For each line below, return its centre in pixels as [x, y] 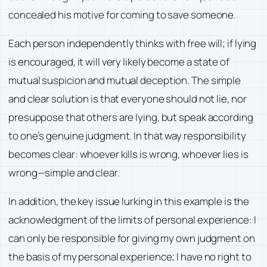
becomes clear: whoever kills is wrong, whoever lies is [128, 154]
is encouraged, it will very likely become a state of [119, 62]
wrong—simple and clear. [64, 173]
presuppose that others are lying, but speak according [131, 117]
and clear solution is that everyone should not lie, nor [128, 99]
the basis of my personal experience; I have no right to [130, 256]
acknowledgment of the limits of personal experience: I [132, 219]
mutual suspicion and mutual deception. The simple [125, 80]
